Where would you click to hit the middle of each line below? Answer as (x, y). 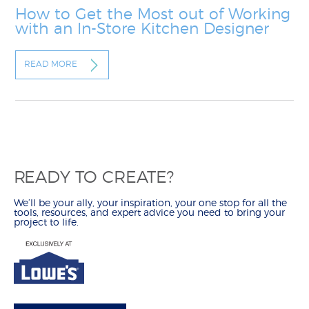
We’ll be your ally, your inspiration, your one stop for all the (150, 204)
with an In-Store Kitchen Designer (142, 30)
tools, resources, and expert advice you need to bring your (149, 213)
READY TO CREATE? (99, 178)
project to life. (46, 223)
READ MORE (51, 64)
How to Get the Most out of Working (153, 15)
